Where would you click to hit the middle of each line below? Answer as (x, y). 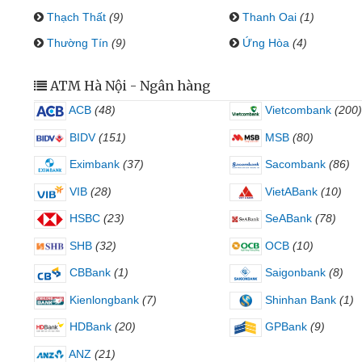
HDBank (89, 327)
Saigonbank (293, 273)
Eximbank (93, 164)
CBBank (88, 273)
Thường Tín (78, 43)
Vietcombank (296, 110)
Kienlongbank (103, 299)
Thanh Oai (269, 17)
